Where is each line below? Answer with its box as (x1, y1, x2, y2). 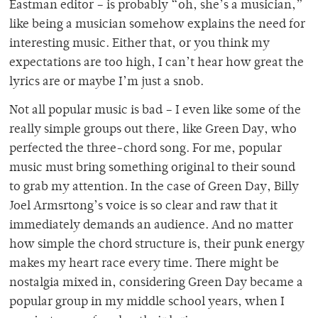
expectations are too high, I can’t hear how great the (9, 57, 304, 70)
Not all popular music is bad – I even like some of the (9, 104, 301, 118)
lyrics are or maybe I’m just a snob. (9, 76, 204, 89)
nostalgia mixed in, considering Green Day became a (9, 277, 303, 290)
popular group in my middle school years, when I (9, 296, 285, 309)
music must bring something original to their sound (9, 162, 295, 175)
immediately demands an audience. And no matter (9, 219, 293, 233)
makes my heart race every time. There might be (9, 258, 279, 271)
